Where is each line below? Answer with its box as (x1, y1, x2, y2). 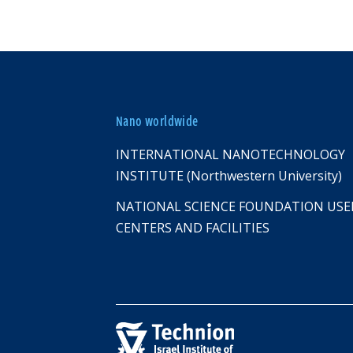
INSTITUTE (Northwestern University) (116, 167, 342, 185)
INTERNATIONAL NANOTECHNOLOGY (116, 146, 345, 164)
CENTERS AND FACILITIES (116, 219, 269, 237)
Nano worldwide (116, 113, 199, 130)
